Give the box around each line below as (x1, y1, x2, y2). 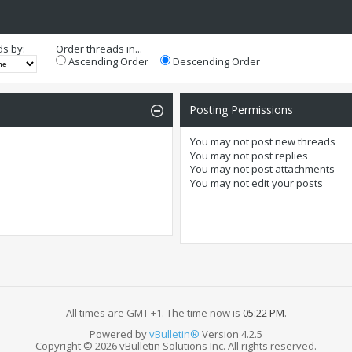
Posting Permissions (189, 102, 293, 118)
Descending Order (170, 54, 260, 69)
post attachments (248, 162, 335, 177)
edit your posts (248, 175, 323, 190)
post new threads (248, 134, 335, 149)
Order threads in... (56, 42, 142, 57)
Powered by (90, 326, 149, 341)
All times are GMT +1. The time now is (65, 305, 243, 320)
